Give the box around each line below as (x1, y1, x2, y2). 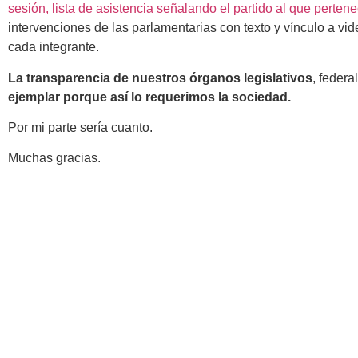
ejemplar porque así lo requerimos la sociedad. (8, 89, 291, 104)
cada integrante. (8, 40, 99, 54)
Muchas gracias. (8, 151, 101, 165)
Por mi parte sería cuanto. (8, 121, 156, 135)
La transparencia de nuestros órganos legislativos (8, 70, 312, 85)
